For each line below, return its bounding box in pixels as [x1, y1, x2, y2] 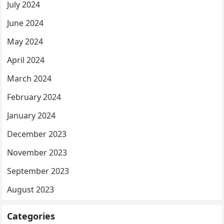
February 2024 [7, 91, 61, 103]
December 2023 [7, 128, 67, 140]
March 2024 [7, 73, 52, 84]
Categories [7, 210, 55, 222]
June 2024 [7, 17, 44, 29]
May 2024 [7, 36, 43, 47]
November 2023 [7, 147, 67, 158]
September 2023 [7, 165, 69, 177]
